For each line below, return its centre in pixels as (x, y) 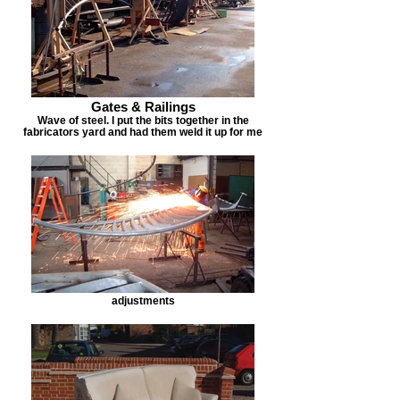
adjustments (143, 300)
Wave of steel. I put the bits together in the (143, 120)
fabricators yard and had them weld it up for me (143, 132)
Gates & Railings (143, 107)
